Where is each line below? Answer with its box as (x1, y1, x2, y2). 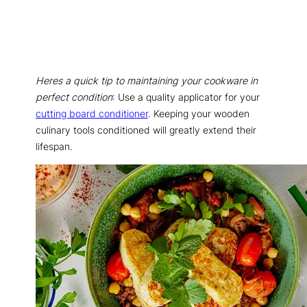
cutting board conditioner (36, 107, 148, 119)
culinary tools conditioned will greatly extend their (36, 123, 256, 136)
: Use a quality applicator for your (112, 90, 260, 103)
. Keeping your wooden (148, 107, 249, 119)
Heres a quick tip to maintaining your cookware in (36, 74, 258, 86)
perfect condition (36, 90, 112, 103)
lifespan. (36, 140, 73, 152)
